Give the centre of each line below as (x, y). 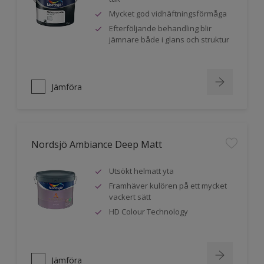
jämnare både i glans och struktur (169, 39)
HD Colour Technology (148, 212)
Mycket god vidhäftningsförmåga (168, 14)
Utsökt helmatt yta (141, 171)
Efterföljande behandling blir (160, 28)
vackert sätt (130, 197)
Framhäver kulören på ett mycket (168, 186)
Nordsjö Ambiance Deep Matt (97, 144)
